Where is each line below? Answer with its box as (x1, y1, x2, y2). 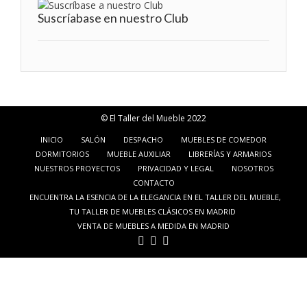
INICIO (40, 134, 63, 145)
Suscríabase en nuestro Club (38, 10, 188, 25)
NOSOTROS (231, 162, 273, 173)
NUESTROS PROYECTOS (34, 162, 120, 173)
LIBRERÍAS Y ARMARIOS (188, 148, 271, 159)
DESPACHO (123, 134, 163, 145)
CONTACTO (132, 177, 175, 188)
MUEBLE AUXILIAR (107, 148, 171, 159)
